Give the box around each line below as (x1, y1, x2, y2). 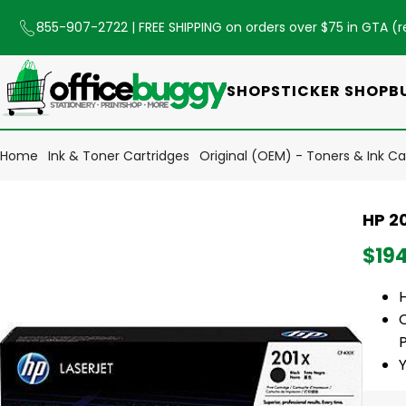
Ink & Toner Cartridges (48, 146, 189, 165)
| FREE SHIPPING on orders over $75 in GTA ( (131, 18, 398, 36)
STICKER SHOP (271, 80, 389, 101)
